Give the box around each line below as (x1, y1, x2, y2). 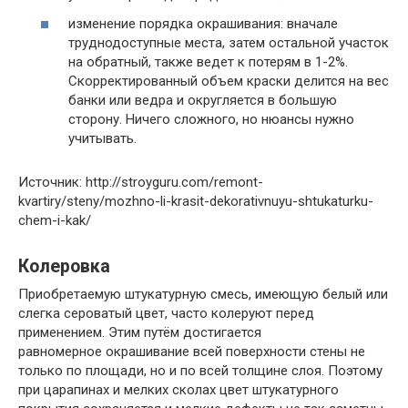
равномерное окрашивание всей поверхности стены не (18, 342, 365, 360)
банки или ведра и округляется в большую (68, 91, 337, 108)
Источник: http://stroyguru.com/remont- (18, 173, 263, 190)
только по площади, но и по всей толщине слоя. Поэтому (18, 362, 382, 379)
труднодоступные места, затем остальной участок (68, 34, 389, 51)
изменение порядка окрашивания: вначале (68, 15, 338, 32)
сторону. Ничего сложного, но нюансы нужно (68, 110, 354, 127)
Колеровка (18, 256, 110, 278)
